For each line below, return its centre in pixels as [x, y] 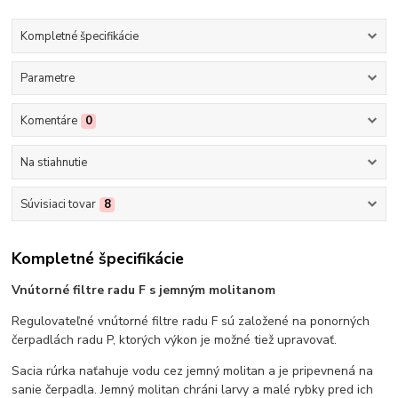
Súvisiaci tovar [58, 205]
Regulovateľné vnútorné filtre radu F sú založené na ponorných [191, 321]
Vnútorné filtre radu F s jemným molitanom [144, 290]
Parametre [47, 79]
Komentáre [48, 120]
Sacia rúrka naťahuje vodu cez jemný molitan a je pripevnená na [193, 370]
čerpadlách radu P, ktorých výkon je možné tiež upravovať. [175, 339]
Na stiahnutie [53, 162]
